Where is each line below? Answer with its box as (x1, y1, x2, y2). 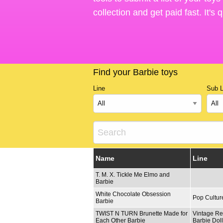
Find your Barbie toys (93, 67, 178, 78)
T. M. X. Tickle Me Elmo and (96, 171, 170, 178)
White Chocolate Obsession (96, 190, 171, 198)
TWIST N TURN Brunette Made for (96, 210, 188, 217)
